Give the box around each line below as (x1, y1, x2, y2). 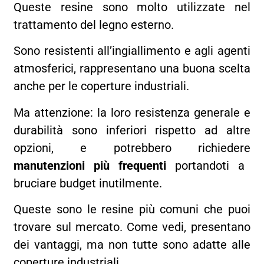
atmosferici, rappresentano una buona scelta (14, 61, 250, 76)
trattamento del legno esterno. (14, 17, 177, 32)
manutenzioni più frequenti (14, 158, 175, 173)
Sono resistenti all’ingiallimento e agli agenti (14, 44, 250, 58)
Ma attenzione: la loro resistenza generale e (14, 105, 250, 120)
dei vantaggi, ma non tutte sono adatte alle (14, 237, 250, 252)
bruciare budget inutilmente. (14, 176, 163, 190)
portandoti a (174, 158, 245, 173)
